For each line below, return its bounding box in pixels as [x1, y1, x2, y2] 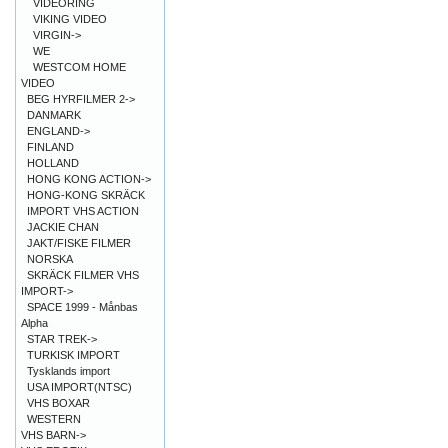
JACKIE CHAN [27, 221, 99, 233]
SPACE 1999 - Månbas [27, 301, 138, 313]
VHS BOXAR [27, 397, 90, 409]
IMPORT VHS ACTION [27, 205, 139, 217]
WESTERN [27, 413, 81, 425]
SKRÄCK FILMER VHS [27, 269, 139, 281]
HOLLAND [27, 157, 79, 169]
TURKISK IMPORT [27, 349, 120, 361]
